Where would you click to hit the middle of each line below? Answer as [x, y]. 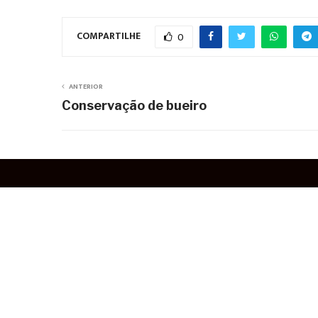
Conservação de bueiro [134, 105]
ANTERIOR [86, 87]
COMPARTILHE [109, 36]
